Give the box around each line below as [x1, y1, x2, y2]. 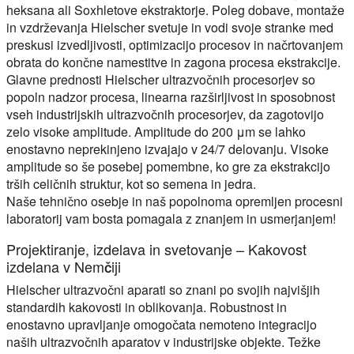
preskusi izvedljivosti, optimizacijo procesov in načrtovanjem [6, 35, 343, 54]
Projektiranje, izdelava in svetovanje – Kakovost [6, 238, 307, 259]
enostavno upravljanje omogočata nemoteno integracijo [6, 314, 317, 333]
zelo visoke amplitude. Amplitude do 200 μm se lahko [6, 122, 306, 141]
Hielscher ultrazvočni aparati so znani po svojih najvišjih [6, 280, 320, 299]
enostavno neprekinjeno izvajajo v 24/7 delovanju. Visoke [6, 139, 329, 158]
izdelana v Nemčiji [6, 255, 121, 277]
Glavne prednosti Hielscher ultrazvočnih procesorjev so [6, 70, 315, 88]
